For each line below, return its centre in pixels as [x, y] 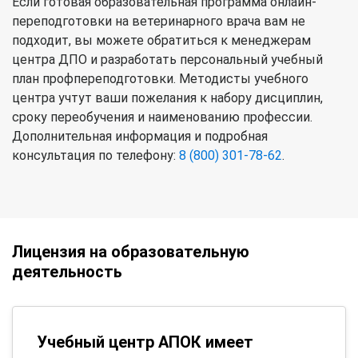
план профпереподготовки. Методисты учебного [160, 78]
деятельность [67, 271]
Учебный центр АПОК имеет [145, 342]
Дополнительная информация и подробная [140, 136]
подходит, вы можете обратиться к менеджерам [161, 40]
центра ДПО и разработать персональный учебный [167, 59]
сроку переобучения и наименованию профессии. [162, 117]
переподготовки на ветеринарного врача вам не [159, 21]
